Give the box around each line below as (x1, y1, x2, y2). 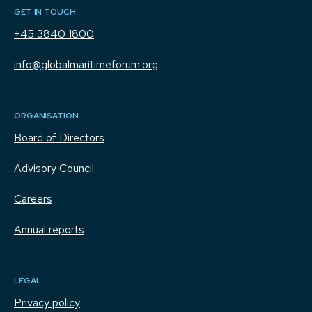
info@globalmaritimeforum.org (14, 57, 158, 72)
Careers (14, 192, 52, 207)
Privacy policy (14, 295, 80, 311)
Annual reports (14, 222, 84, 237)
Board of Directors (14, 130, 104, 146)
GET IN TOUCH (14, 6, 76, 18)
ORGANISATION (14, 110, 79, 122)
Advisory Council (14, 161, 94, 176)
